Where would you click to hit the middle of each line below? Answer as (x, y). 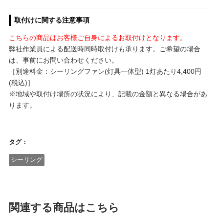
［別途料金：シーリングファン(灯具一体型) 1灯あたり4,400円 (105, 72)
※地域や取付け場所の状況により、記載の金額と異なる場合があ (108, 94)
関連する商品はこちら (64, 207)
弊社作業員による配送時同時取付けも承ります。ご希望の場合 (104, 49)
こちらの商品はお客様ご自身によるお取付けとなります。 (98, 38)
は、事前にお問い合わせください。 (63, 60)
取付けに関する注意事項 (52, 20)
